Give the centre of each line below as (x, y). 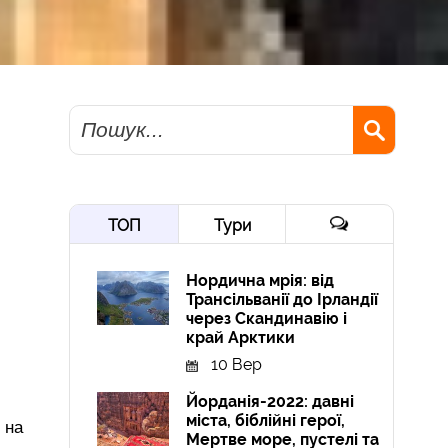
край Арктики (241, 338)
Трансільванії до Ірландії (282, 300)
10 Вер (237, 365)
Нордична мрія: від (260, 281)
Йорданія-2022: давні (270, 402)
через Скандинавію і (267, 319)
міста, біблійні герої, (266, 421)
